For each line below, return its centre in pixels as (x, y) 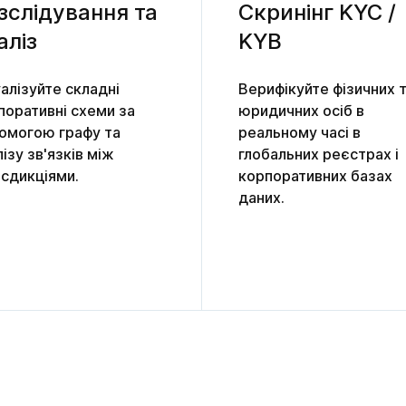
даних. (261, 197)
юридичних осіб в (301, 110)
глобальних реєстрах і (319, 154)
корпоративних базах (315, 175)
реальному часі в (300, 132)
